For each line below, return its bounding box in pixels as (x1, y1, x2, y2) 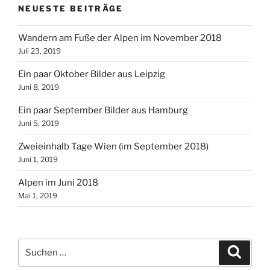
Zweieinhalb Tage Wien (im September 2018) (18, 140, 209, 152)
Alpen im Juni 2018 (18, 177, 98, 188)
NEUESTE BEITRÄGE (18, 3, 124, 13)
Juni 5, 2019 (18, 118, 59, 128)
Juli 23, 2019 (18, 46, 61, 55)
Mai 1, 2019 (18, 190, 57, 200)
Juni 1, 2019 (18, 154, 58, 164)
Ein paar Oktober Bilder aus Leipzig (18, 68, 165, 80)
